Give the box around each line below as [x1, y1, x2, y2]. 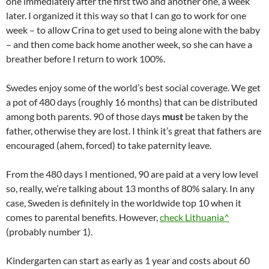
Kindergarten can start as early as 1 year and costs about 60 [6, 255, 250, 266]
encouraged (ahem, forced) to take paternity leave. [6, 139, 211, 151]
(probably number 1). [6, 226, 92, 237]
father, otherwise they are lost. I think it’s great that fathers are [6, 125, 261, 136]
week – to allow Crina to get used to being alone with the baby [6, 24, 260, 35]
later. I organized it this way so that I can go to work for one [6, 10, 246, 21]
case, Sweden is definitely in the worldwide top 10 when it [6, 197, 241, 208]
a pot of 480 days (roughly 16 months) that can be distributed [6, 96, 258, 107]
